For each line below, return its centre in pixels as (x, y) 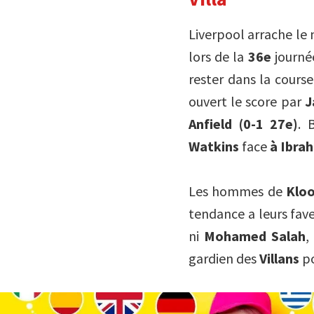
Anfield (210, 123)
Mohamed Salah (255, 235)
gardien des (224, 258)
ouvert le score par (247, 101)
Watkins (213, 146)
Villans (279, 258)
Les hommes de (237, 191)
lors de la (216, 56)
